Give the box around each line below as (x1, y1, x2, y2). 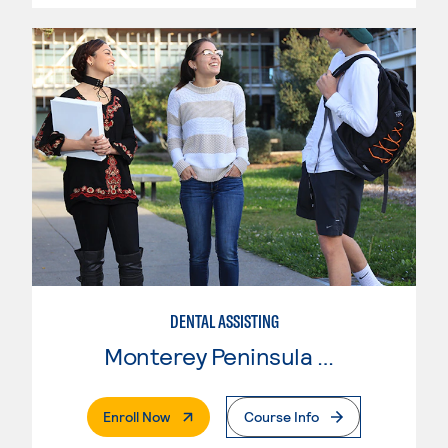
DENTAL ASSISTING (169, 310, 279, 334)
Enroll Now (103, 408, 170, 426)
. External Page (169, 407, 262, 425)
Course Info (244, 408, 319, 426)
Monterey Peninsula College (316, 341, 334, 371)
